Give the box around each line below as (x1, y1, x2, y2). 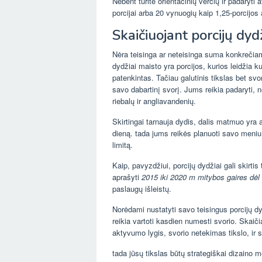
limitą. (112, 139, 133, 151)
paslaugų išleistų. (112, 183, 171, 195)
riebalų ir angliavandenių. (112, 95, 196, 107)
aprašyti (112, 171, 142, 183)
